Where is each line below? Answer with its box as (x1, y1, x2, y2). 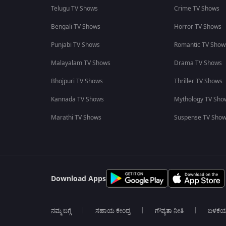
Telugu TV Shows (50, 4, 98, 13)
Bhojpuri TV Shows (50, 77, 103, 86)
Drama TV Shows (174, 59, 222, 68)
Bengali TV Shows (50, 22, 100, 31)
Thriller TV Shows (174, 77, 222, 86)
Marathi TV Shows (50, 113, 101, 122)
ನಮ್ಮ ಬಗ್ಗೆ (50, 206, 71, 215)
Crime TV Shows (174, 4, 219, 13)
